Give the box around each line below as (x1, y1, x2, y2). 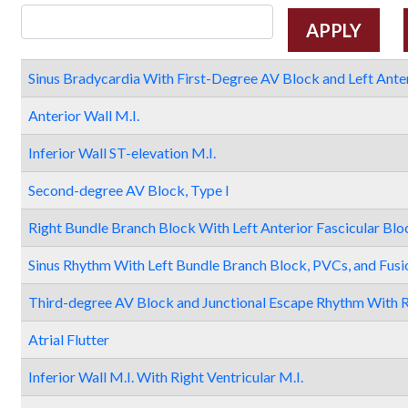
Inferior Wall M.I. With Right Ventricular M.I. (28, 368, 303, 385)
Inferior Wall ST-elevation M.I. (28, 144, 216, 161)
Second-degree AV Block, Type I (28, 181, 229, 199)
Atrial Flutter (28, 331, 109, 348)
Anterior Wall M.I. (28, 107, 139, 124)
